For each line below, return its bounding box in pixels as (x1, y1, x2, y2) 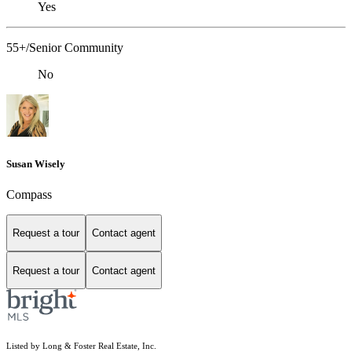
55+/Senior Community (6, 41, 123, 55)
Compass (6, 187, 52, 201)
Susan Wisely (6, 157, 65, 170)
